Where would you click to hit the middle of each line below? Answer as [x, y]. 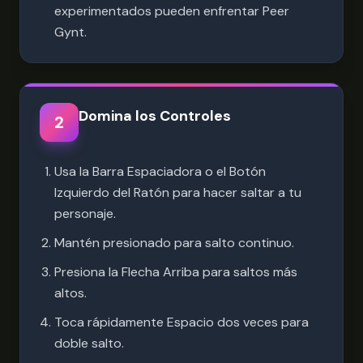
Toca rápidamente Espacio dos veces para [181, 322]
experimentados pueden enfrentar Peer [172, 11]
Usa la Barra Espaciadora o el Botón [160, 171]
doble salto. [89, 343]
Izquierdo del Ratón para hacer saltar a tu [178, 192]
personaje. [85, 214]
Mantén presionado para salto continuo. [174, 243]
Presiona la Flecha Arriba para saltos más [176, 272]
